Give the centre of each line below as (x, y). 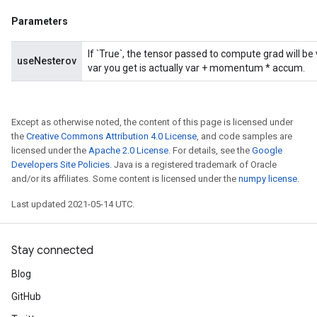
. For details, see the (210, 150)
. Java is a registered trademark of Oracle (193, 165)
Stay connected (52, 250)
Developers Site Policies (60, 165)
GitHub (26, 296)
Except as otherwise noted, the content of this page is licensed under (152, 122)
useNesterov (47, 61)
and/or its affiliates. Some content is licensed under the (125, 179)
